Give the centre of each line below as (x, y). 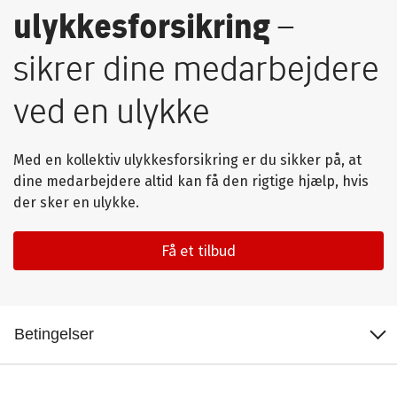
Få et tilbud (198, 250)
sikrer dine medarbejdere (196, 68)
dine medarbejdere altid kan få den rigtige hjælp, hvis (191, 181)
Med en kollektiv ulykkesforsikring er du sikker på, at (187, 160)
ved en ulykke (112, 110)
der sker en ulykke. (76, 202)
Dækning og (54, 378)
